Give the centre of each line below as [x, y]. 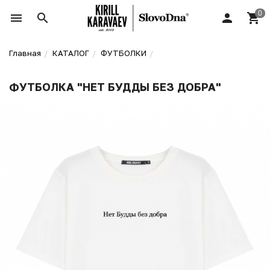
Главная [25, 53]
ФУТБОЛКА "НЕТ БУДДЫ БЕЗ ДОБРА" [115, 87]
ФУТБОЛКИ [124, 53]
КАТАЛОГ [71, 53]
